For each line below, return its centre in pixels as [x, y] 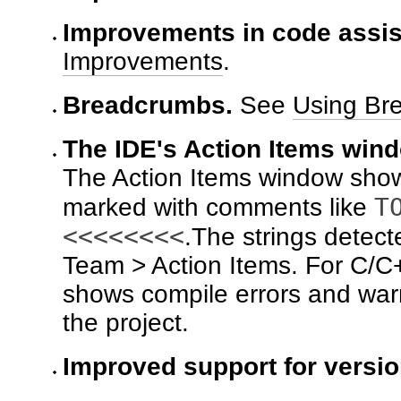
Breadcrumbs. [148, 105]
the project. [126, 323]
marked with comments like [218, 207]
